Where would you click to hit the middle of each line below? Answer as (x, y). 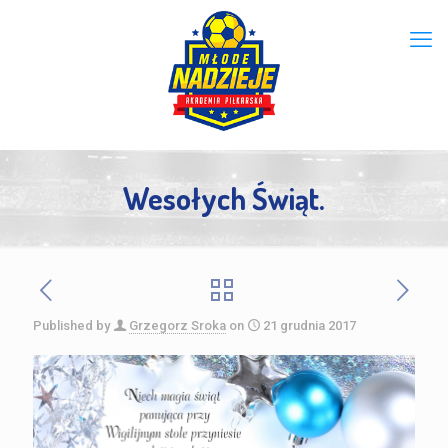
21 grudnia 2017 (309, 325)
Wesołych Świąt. (224, 198)
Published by (71, 325)
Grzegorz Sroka (177, 325)
